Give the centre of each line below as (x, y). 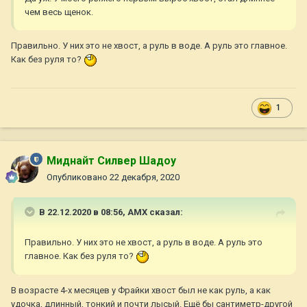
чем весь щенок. (59, 12)
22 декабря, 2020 (145, 177)
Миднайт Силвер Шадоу (111, 161)
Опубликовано (78, 177)
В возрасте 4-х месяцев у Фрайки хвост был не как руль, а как (141, 290)
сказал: (165, 212)
